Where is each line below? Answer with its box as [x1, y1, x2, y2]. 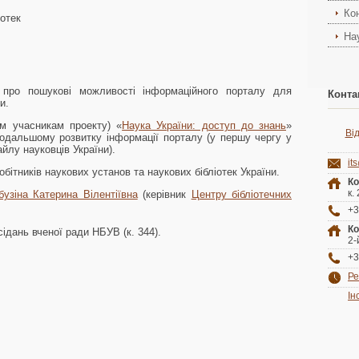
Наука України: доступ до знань [122, 119, 287, 131]
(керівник [137, 188, 192, 200]
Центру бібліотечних [191, 188, 292, 200]
